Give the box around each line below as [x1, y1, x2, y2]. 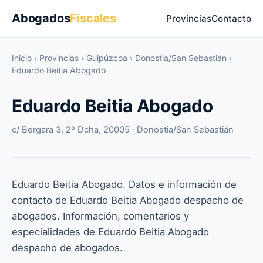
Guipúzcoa [86, 53, 127, 63]
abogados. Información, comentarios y [12, 210, 189, 222]
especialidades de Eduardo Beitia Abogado [12, 226, 209, 238]
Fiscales [70, 11, 116, 25]
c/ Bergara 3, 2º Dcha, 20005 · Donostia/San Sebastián [12, 124, 234, 135]
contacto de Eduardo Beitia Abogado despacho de [12, 194, 244, 206]
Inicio [12, 53, 32, 63]
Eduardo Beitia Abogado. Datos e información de [12, 178, 237, 190]
